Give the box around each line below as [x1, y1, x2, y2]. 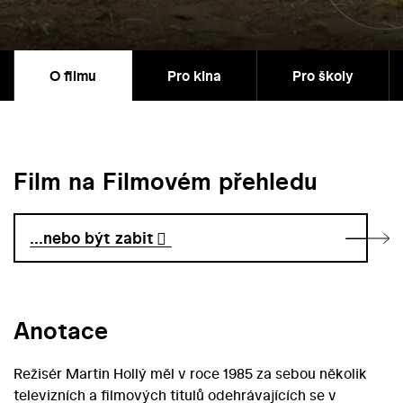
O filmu [49, 66, 96, 86]
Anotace [13, 314, 108, 348]
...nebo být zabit [30, 227, 155, 250]
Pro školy [292, 66, 354, 86]
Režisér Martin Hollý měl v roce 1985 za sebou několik [13, 363, 367, 384]
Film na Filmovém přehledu [13, 165, 318, 199]
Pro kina [167, 66, 221, 86]
